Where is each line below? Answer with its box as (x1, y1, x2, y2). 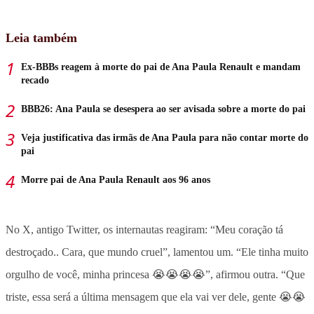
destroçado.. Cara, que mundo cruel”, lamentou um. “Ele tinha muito (6, 245, 308, 258)
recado (21, 74, 49, 86)
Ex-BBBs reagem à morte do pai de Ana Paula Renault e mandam (21, 61, 301, 72)
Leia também (6, 30, 77, 45)
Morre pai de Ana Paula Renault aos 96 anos (21, 174, 210, 185)
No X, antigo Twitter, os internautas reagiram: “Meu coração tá (6, 223, 283, 235)
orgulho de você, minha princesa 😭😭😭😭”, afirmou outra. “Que (6, 268, 305, 280)
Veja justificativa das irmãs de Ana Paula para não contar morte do (21, 132, 308, 143)
